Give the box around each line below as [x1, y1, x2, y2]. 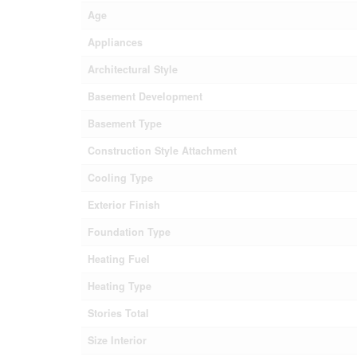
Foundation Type [88, 225, 171, 239]
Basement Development [88, 89, 202, 104]
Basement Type [88, 116, 162, 131]
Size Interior [88, 333, 147, 347]
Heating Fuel [88, 252, 150, 266]
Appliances [88, 35, 143, 49]
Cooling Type [88, 171, 153, 185]
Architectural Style [88, 62, 178, 76]
